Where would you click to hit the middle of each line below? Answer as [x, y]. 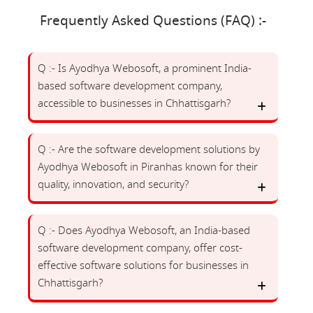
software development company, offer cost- [140, 248]
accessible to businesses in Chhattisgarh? [134, 103]
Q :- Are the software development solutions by [149, 150]
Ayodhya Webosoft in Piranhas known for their [148, 167]
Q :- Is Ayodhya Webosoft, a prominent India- [145, 68]
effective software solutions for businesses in [143, 265]
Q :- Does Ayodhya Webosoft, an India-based [144, 231]
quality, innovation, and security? [113, 184]
